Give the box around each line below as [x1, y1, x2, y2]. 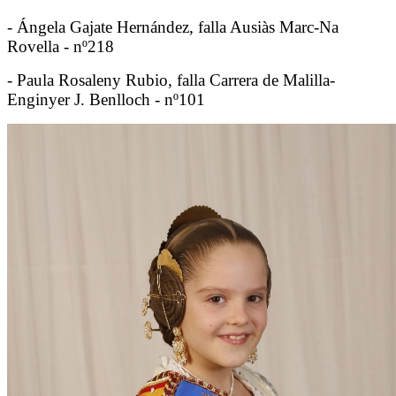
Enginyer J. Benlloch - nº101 [7, 89, 205, 109]
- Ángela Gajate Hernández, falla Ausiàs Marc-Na [7, 17, 339, 36]
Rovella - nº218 [7, 36, 114, 56]
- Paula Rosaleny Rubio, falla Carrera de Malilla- [7, 70, 335, 89]
